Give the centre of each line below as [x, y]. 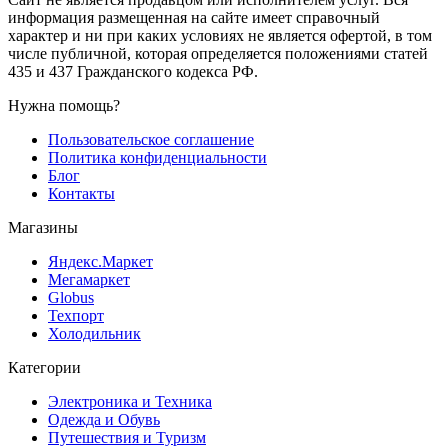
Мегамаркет [89, 280]
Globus [71, 298]
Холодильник [94, 334]
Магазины [43, 228]
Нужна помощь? [64, 106]
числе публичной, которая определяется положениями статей [218, 54]
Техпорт [76, 316]
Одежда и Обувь [104, 420]
